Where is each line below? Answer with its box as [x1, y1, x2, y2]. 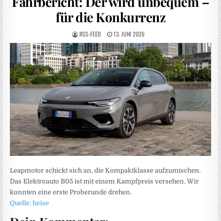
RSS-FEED [79, 30, 101, 38]
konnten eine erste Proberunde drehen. [10, 188, 132, 196]
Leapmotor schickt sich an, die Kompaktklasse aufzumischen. [10, 166, 201, 174]
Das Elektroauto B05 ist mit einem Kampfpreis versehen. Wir [10, 177, 199, 185]
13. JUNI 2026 [111, 30, 145, 38]
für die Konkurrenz [56, 8, 165, 26]
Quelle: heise [10, 199, 49, 207]
